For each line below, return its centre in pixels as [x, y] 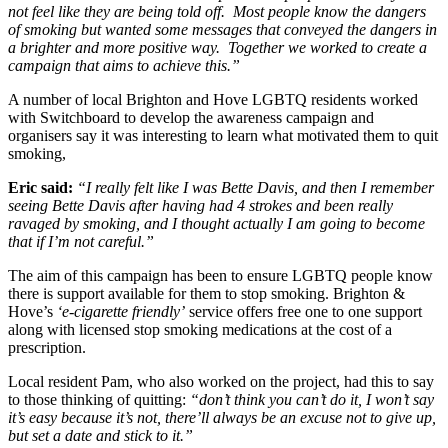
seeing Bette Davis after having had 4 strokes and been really [200, 206]
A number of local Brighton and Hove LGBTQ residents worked [213, 100]
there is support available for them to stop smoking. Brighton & [206, 294]
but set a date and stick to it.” [100, 436]
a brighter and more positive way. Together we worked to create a [217, 48]
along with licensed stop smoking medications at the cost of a [200, 330]
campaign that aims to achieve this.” [124, 66]
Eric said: [40, 188]
